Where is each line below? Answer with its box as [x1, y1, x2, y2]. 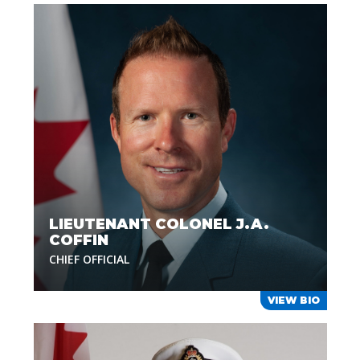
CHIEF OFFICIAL [48, 252, 129, 267]
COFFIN [48, 231, 108, 249]
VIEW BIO [267, 294, 320, 306]
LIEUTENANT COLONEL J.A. [48, 215, 269, 233]
